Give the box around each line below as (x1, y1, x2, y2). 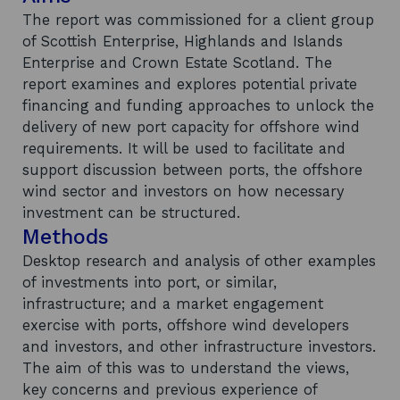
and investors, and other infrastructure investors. (22, 338, 376, 355)
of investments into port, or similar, (22, 274, 277, 291)
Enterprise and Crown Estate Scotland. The (22, 54, 332, 71)
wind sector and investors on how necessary (22, 183, 344, 200)
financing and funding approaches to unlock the (22, 97, 374, 114)
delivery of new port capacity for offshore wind (22, 119, 360, 136)
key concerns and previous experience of (22, 381, 317, 398)
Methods (22, 225, 109, 249)
